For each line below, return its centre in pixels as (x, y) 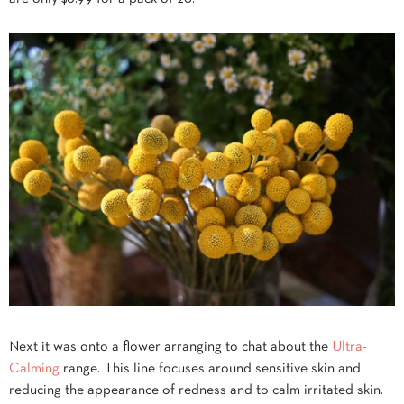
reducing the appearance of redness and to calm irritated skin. (196, 390)
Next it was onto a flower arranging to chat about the (170, 347)
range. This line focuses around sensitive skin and (210, 368)
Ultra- (349, 347)
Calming (34, 368)
